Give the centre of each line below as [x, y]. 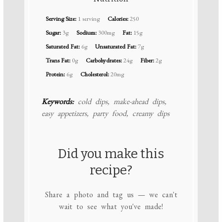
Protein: [55, 74]
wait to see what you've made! [111, 207]
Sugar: [53, 33]
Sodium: [86, 33]
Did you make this [111, 154]
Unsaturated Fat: [115, 47]
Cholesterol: [94, 74]
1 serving [88, 19]
